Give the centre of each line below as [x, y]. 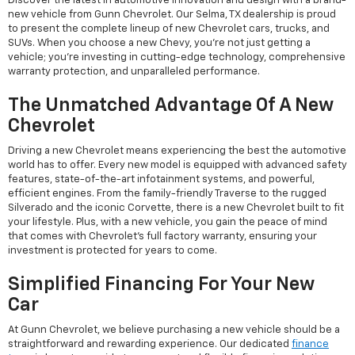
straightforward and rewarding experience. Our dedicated [150, 344]
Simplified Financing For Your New [161, 284]
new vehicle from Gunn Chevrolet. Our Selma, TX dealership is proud [172, 14]
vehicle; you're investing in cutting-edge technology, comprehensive [177, 57]
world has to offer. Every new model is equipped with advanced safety [177, 165]
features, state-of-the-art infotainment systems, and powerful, [161, 179]
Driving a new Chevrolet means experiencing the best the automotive [177, 151]
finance [310, 344]
